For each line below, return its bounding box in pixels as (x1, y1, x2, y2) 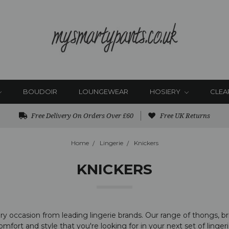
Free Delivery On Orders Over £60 (30, 111, 133, 120)
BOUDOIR (23, 87, 58, 96)
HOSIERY (150, 87, 182, 96)
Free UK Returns (158, 111, 210, 120)
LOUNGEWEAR (79, 87, 129, 96)
